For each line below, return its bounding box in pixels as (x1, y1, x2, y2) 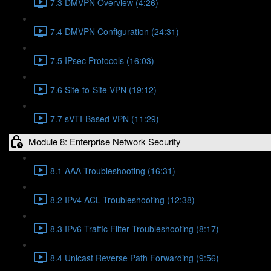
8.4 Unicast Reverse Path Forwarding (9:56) (50, 251, 219, 264)
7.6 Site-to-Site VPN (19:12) (50, 83, 157, 96)
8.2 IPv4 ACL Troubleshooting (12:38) (50, 193, 195, 206)
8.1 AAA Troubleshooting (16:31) (50, 164, 175, 177)
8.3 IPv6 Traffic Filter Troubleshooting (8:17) (50, 222, 219, 235)
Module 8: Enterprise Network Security (28, 134, 181, 148)
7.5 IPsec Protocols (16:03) (50, 54, 154, 67)
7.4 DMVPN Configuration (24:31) (50, 25, 179, 38)
